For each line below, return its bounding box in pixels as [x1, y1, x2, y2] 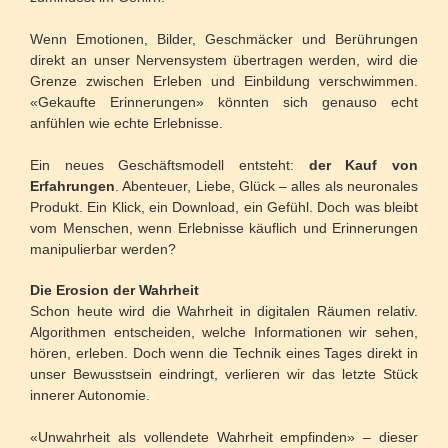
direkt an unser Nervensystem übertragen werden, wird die [30, 52, 418, 69]
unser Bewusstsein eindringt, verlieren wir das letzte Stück [30, 366, 418, 383]
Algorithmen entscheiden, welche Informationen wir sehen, [30, 324, 418, 341]
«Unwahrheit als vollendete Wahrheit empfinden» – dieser [30, 429, 418, 446]
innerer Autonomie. [30, 387, 150, 404]
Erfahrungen [30, 178, 115, 195]
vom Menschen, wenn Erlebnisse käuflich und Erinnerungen [30, 220, 418, 237]
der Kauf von [308, 157, 419, 174]
